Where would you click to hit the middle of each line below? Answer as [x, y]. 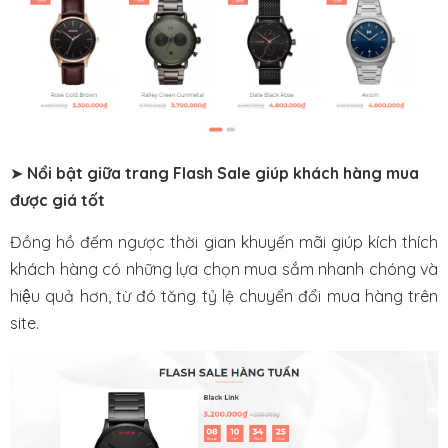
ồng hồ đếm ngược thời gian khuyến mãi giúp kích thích [230, 241]
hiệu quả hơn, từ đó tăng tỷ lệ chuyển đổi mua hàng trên [224, 295]
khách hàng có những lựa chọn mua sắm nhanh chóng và [224, 268]
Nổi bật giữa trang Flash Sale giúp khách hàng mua [223, 173]
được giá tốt [57, 200]
